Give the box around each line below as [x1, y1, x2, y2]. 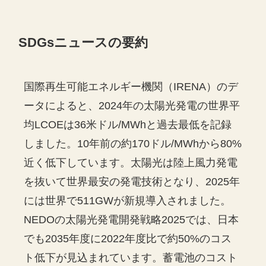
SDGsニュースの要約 [18, 35, 148, 50]
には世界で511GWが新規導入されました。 [24, 194, 232, 207]
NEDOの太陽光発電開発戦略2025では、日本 [24, 213, 239, 226]
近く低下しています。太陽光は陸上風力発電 [24, 156, 238, 169]
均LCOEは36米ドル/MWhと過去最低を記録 [24, 118, 232, 131]
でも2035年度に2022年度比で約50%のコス [24, 232, 232, 245]
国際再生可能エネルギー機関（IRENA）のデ [24, 80, 239, 93]
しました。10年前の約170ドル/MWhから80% [24, 137, 242, 150]
